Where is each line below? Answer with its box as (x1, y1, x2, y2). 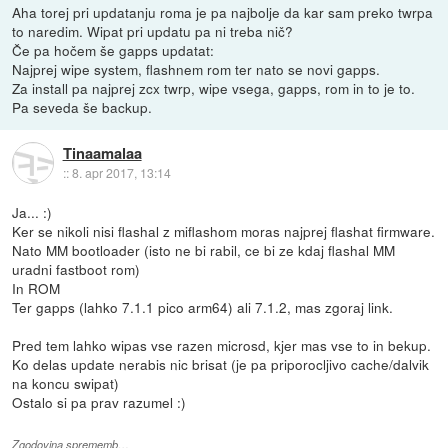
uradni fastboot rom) (12, 259, 141, 280)
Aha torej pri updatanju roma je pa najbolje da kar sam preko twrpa (12, 2, 434, 23)
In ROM (12, 278, 61, 299)
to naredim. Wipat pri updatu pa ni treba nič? (12, 21, 294, 42)
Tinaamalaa (62, 141, 142, 164)
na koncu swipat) (12, 373, 120, 394)
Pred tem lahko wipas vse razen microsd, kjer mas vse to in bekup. (12, 335, 432, 356)
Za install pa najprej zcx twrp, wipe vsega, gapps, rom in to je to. (12, 78, 416, 99)
